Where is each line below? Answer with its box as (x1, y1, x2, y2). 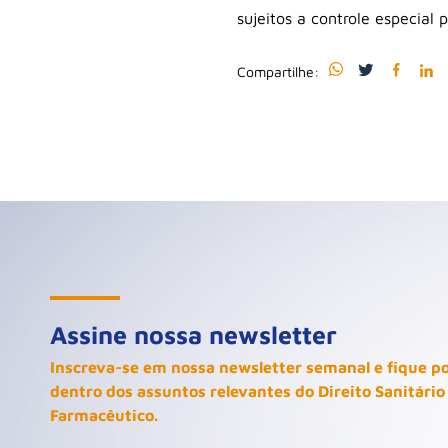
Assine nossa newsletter (50, 320, 337, 349)
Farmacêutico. (50, 406, 158, 424)
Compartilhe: (237, 63, 319, 80)
